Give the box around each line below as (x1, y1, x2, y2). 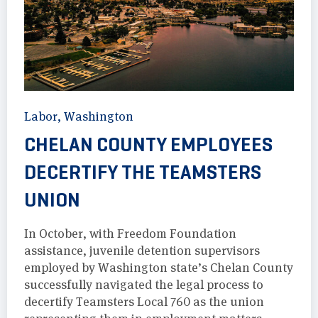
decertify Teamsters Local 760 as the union (24, 295, 264, 309)
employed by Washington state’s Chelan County (24, 261, 293, 275)
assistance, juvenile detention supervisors (24, 243, 260, 258)
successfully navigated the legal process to (24, 278, 263, 292)
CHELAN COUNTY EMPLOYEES (24, 132, 273, 158)
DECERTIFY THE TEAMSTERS (24, 160, 261, 185)
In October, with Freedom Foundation (24, 226, 236, 241)
